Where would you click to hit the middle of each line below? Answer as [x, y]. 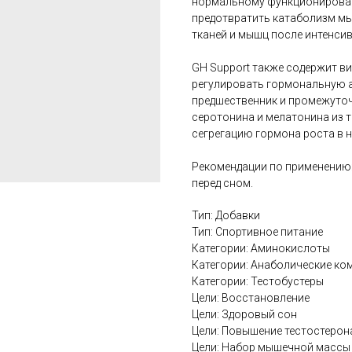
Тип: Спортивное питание [257, 232]
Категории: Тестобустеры [258, 281]
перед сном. [222, 183]
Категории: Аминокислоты [261, 248]
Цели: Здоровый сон [244, 314]
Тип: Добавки [226, 215]
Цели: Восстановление [251, 298]
